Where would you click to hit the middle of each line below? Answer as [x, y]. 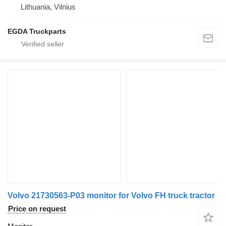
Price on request [37, 208]
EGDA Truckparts [37, 31]
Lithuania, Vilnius [48, 7]
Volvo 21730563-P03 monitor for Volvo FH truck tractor [111, 195]
